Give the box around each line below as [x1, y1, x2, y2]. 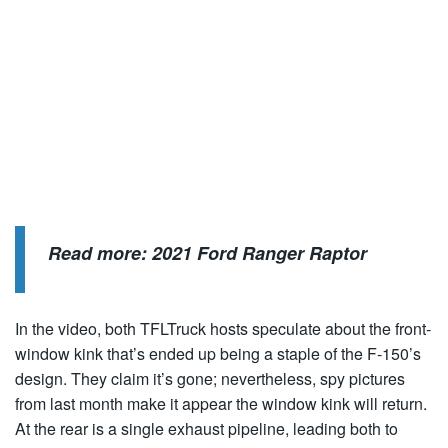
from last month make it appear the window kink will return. [15, 392, 427, 415]
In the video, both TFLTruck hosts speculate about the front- [15, 317, 431, 340]
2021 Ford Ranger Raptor [152, 239, 367, 266]
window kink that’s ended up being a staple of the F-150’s [15, 342, 421, 365]
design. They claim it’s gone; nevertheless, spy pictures [15, 367, 405, 390]
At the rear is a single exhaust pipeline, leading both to [15, 417, 398, 440]
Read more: [48, 239, 152, 266]
